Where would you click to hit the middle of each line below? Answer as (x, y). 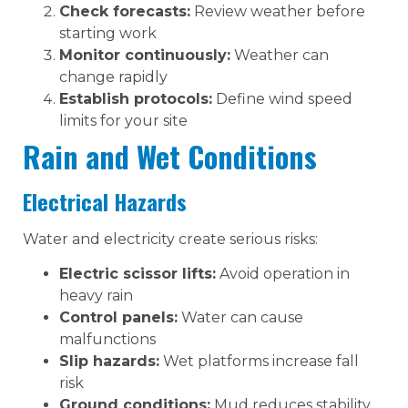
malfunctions (107, 340)
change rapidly (113, 76)
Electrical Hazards (105, 201)
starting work (108, 33)
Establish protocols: (136, 98)
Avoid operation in (283, 274)
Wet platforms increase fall (259, 362)
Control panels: (118, 318)
